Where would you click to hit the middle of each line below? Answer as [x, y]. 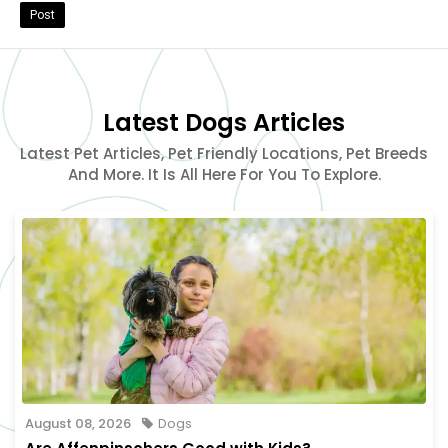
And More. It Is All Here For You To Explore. [224, 174]
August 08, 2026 [78, 423]
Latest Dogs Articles [224, 122]
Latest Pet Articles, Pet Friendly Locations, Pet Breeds [224, 153]
